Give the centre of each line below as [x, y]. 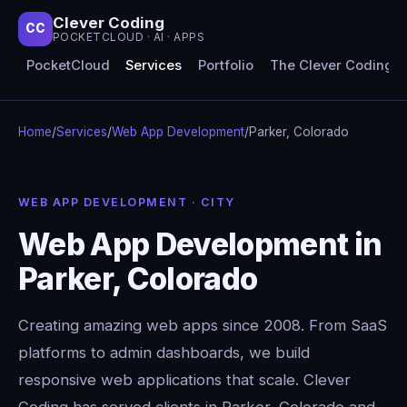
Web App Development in [200, 243]
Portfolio [225, 66]
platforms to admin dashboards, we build [164, 352]
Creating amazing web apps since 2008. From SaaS [203, 325]
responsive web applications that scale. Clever [184, 379]
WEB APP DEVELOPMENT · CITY [127, 202]
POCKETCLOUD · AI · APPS [129, 37]
